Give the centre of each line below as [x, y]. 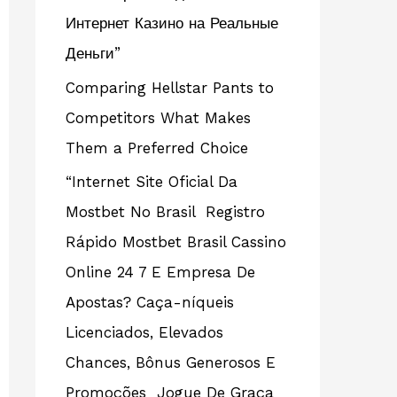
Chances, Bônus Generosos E [171, 362]
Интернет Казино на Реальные [172, 23]
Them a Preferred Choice [157, 148]
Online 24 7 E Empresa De [160, 272]
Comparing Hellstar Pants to [170, 87]
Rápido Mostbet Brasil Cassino [176, 241]
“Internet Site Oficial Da [152, 181]
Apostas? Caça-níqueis [150, 302]
